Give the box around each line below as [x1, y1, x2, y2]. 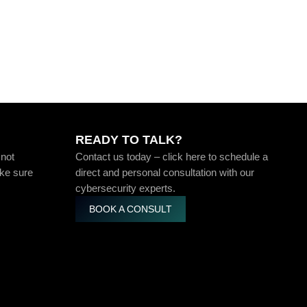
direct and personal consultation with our [75, 167, 254, 178]
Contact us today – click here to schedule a [75, 151, 268, 162]
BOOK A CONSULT [88, 204, 172, 214]
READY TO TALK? [75, 133, 182, 147]
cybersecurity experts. [75, 182, 175, 194]
